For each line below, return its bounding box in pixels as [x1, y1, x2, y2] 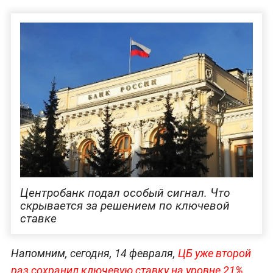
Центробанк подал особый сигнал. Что [19, 186, 230, 200]
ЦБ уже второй [177, 247, 251, 260]
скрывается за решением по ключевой [19, 199, 230, 213]
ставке [19, 211, 57, 226]
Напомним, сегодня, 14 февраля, [10, 247, 178, 260]
